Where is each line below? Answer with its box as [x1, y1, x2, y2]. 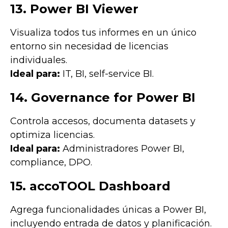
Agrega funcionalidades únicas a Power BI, [10, 204, 206, 215]
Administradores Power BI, [60, 142, 184, 154]
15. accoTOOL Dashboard [10, 178, 170, 193]
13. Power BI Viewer [10, 1, 138, 16]
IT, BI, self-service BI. [60, 68, 154, 79]
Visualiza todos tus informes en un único [10, 26, 196, 38]
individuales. [10, 54, 67, 66]
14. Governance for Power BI [10, 90, 195, 105]
